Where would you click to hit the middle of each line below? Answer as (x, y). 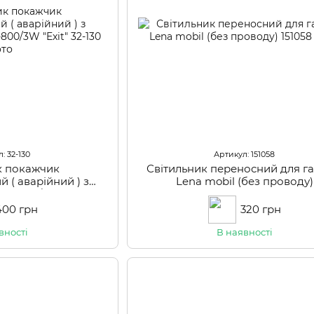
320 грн (260, 210)
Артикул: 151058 (245, 155)
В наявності (244, 232)
